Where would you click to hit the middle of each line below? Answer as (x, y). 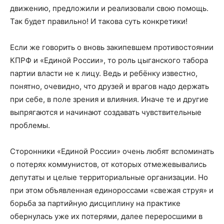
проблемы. (30, 125)
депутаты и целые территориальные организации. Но (109, 177)
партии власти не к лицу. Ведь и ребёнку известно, (104, 73)
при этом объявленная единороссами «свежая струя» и (112, 190)
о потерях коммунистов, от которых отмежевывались (108, 164)
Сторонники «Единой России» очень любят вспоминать (112, 151)
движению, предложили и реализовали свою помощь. (109, 8)
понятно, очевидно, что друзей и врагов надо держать (109, 86)
